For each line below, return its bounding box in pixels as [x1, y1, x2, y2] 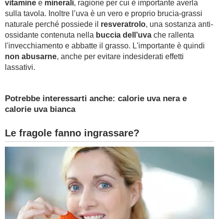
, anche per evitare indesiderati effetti [57, 52, 184, 61]
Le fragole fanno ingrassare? [5, 128, 139, 138]
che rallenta [152, 31, 194, 39]
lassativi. [5, 63, 35, 71]
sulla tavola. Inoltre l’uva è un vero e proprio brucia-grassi [5, 9, 202, 18]
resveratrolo [101, 20, 146, 28]
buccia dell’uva [96, 31, 152, 39]
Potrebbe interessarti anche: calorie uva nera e [5, 94, 187, 103]
